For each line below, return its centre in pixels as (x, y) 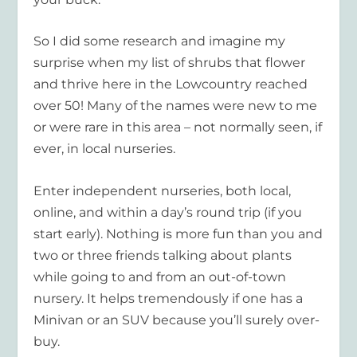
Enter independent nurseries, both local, (163, 190)
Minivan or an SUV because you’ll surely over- (177, 320)
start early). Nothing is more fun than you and (178, 233)
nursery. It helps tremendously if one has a (169, 298)
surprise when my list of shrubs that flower (170, 63)
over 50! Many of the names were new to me (176, 106)
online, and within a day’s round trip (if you (168, 212)
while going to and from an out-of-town (160, 277)
